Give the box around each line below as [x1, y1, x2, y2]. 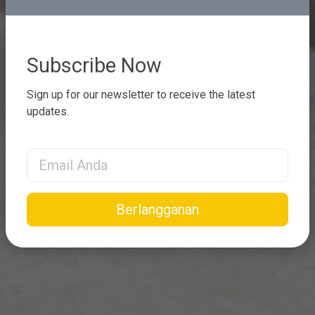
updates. [27, 105, 69, 119]
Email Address [26, 149, 98, 163]
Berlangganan [116, 201, 199, 219]
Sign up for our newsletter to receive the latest [27, 88, 255, 102]
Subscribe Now [27, 53, 162, 78]
